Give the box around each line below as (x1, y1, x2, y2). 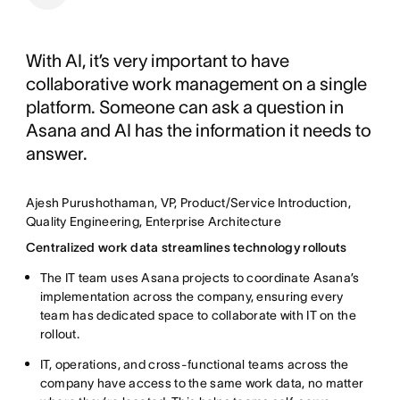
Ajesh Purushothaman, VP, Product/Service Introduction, (25, 195, 351, 210)
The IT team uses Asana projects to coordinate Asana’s (39, 270, 360, 285)
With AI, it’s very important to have (25, 50, 289, 71)
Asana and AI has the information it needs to (25, 120, 371, 140)
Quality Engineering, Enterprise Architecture (25, 213, 281, 229)
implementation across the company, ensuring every (39, 288, 344, 304)
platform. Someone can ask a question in (25, 96, 344, 117)
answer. (25, 143, 87, 163)
